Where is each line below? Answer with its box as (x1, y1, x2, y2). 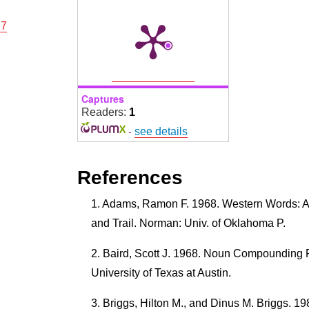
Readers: (81, 106, 129, 118)
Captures (81, 91, 124, 106)
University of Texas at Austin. (90, 266, 231, 279)
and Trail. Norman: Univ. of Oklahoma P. (90, 217, 286, 229)
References (77, 166, 183, 188)
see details (134, 125, 188, 137)
